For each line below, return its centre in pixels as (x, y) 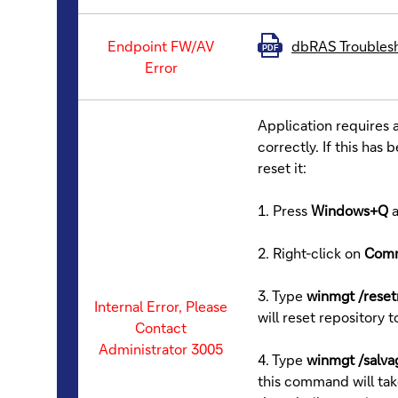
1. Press (284, 210)
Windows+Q (351, 210)
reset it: (282, 167)
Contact (161, 327)
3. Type (282, 295)
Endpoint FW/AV (161, 45)
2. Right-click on (311, 252)
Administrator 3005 (161, 348)
